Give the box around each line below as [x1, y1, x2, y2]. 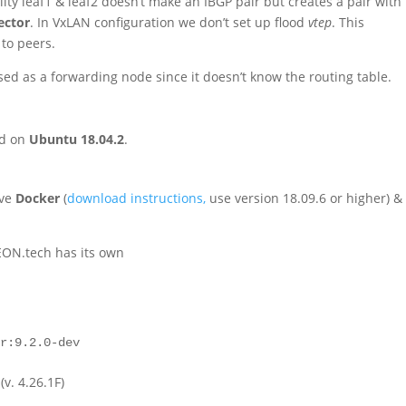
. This [332, 13, 365, 31]
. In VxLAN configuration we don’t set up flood [30, 13, 309, 31]
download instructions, [67, 188, 207, 207]
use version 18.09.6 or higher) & [206, 188, 403, 207]
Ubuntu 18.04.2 [29, 130, 125, 148]
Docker [15, 188, 64, 207]
